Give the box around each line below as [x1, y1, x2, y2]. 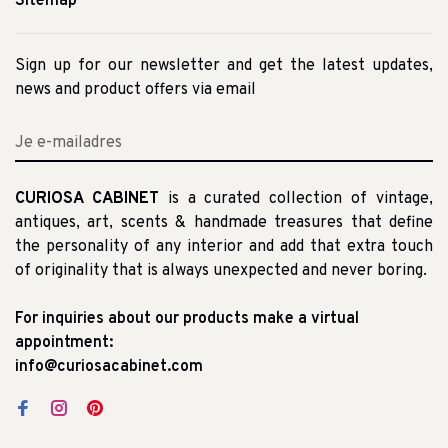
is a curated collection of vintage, [158, 188, 434, 209]
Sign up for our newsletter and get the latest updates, [15, 55, 433, 76]
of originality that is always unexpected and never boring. [15, 260, 427, 281]
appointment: [15, 332, 113, 353]
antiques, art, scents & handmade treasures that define [15, 212, 433, 233]
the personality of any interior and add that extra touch [15, 236, 433, 257]
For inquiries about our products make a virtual [15, 308, 359, 329]
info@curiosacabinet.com [15, 356, 203, 377]
